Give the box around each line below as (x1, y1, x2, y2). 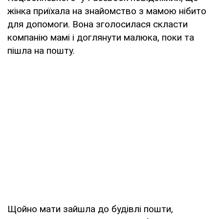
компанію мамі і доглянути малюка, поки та (7, 31, 194, 43)
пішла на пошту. (7, 44, 75, 56)
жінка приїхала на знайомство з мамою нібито (7, 5, 206, 17)
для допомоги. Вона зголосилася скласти (7, 18, 188, 30)
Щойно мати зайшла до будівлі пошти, (7, 203, 173, 215)
